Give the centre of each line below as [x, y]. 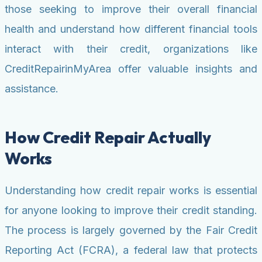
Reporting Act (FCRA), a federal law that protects [131, 250]
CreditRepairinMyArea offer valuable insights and [131, 69]
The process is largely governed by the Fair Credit [131, 230]
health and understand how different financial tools [131, 29]
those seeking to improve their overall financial [131, 9]
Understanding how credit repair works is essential [131, 191]
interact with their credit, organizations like [131, 49]
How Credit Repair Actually [108, 137]
